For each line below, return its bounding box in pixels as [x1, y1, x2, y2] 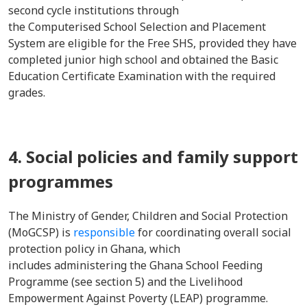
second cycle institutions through [8, 3, 179, 18]
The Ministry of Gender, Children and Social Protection [8, 208, 288, 223]
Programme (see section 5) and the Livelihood [8, 274, 243, 289]
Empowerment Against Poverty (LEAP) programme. [8, 291, 273, 306]
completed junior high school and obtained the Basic [8, 52, 278, 67]
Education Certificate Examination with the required [8, 69, 275, 84]
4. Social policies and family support [8, 145, 298, 168]
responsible [73, 225, 135, 240]
